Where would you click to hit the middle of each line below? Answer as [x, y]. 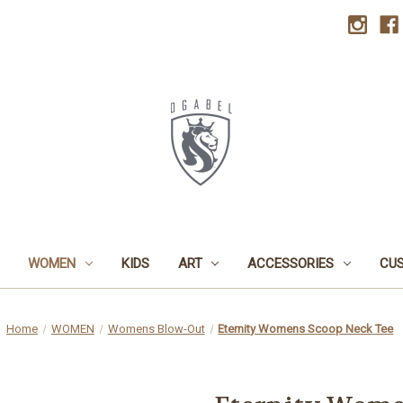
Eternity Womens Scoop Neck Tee [306, 328]
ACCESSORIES [291, 263]
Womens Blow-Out [156, 328]
